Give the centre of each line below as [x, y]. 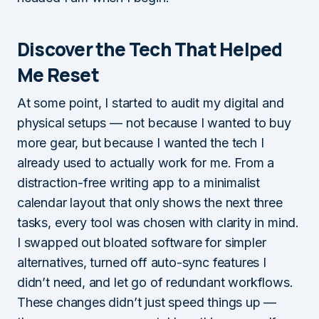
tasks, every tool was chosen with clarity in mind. [158, 222]
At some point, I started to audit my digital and [151, 103]
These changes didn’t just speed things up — [147, 302]
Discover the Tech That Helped [150, 49]
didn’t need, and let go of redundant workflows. [155, 282]
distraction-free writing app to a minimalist [139, 182]
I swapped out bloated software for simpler [142, 242]
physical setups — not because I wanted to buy [154, 122]
